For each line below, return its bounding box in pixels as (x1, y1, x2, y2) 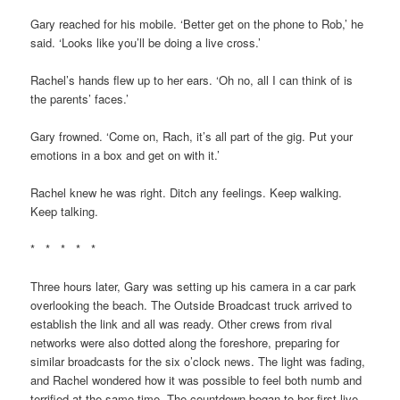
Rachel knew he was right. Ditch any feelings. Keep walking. (30, 183, 343, 201)
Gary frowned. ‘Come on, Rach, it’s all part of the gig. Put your (30, 127, 354, 145)
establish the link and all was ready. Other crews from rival (30, 315, 333, 333)
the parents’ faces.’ (30, 89, 129, 107)
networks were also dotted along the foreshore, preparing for (30, 334, 340, 352)
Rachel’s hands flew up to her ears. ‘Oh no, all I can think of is (30, 71, 354, 88)
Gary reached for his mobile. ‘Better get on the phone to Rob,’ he (30, 14, 364, 32)
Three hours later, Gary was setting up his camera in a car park (30, 278, 357, 296)
